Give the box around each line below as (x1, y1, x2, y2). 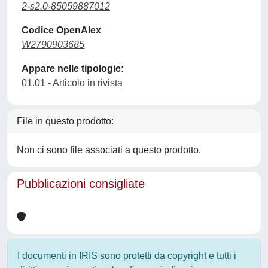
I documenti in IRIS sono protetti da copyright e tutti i (17, 251, 236, 261)
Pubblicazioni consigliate (17, 177, 145, 190)
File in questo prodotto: (17, 116, 114, 126)
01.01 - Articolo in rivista (22, 78, 123, 88)
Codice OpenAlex (22, 25, 101, 35)
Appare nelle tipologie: (22, 63, 124, 74)
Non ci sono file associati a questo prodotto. (17, 145, 201, 155)
